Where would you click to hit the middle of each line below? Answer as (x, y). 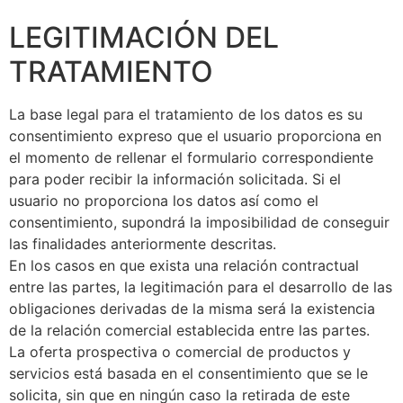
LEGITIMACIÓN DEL (144, 37)
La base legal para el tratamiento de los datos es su (186, 114)
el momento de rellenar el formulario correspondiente (191, 157)
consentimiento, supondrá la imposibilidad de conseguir (199, 222)
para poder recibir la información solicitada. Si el (175, 179)
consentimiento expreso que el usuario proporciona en (195, 135)
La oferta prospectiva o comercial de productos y (180, 351)
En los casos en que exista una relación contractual (184, 265)
